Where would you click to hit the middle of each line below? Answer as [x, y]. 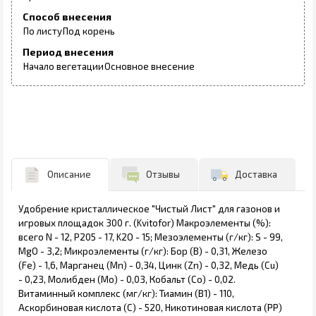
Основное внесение [150, 67]
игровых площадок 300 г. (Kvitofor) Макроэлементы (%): [145, 223]
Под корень [89, 31]
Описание [69, 175]
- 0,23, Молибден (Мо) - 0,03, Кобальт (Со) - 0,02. [127, 280]
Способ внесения [67, 17]
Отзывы [163, 175]
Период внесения [68, 52]
